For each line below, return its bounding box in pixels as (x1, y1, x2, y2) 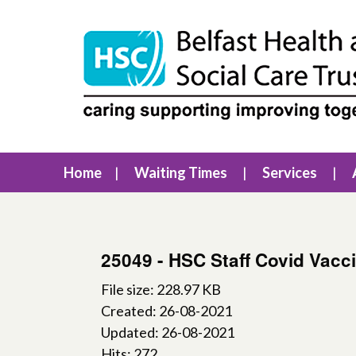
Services (262, 164, 317, 181)
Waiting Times (134, 164, 227, 181)
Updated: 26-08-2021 (101, 323, 234, 341)
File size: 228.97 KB (101, 281, 221, 298)
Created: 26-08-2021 (101, 302, 232, 319)
